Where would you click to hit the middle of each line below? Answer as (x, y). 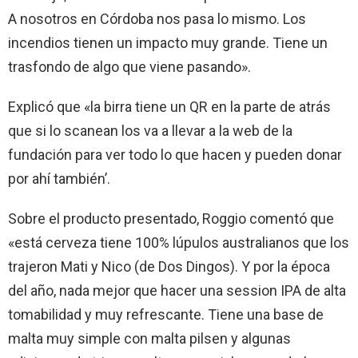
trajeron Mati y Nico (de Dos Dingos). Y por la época (169, 266)
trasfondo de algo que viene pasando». (129, 66)
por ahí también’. (59, 178)
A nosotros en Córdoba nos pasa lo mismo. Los (157, 18)
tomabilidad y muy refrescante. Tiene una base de (166, 314)
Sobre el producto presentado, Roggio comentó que (171, 218)
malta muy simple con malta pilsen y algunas (149, 338)
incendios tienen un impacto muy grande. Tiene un (168, 42)
